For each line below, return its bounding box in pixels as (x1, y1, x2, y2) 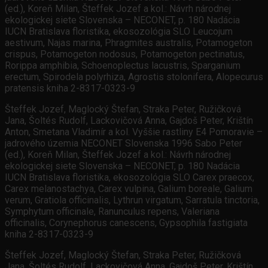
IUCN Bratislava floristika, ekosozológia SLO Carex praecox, (5, 172, 254, 184)
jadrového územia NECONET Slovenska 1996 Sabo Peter (5, 138, 242, 150)
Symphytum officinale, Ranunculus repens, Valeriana (5, 206, 220, 218)
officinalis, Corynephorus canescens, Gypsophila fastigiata (5, 217, 248, 229)
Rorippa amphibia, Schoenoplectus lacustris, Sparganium (5, 60, 240, 72)
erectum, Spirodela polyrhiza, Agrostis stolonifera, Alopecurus (5, 71, 263, 83)
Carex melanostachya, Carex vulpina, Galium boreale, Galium (5, 183, 252, 195)
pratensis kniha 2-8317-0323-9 (5, 83, 135, 95)
